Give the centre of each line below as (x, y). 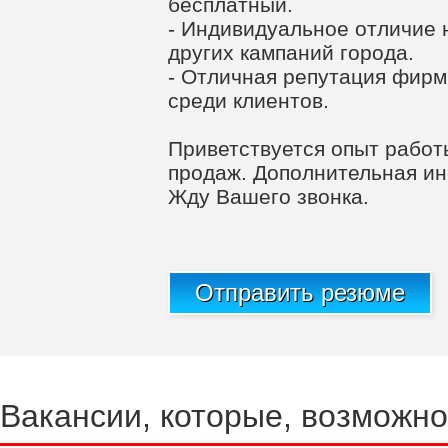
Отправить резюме (300, 293)
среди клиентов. (248, 100)
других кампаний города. (291, 52)
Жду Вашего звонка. (268, 196)
